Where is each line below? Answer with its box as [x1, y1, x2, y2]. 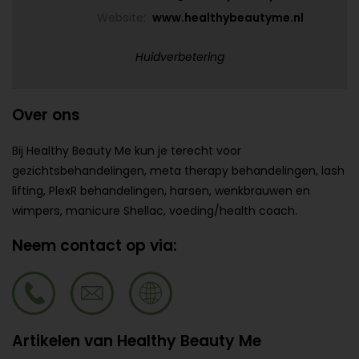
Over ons [12, 104, 80, 126]
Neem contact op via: [12, 235, 177, 256]
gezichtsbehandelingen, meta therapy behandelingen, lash [12, 163, 345, 179]
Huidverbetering [135, 49, 224, 65]
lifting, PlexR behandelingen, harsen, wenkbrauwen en [12, 183, 310, 199]
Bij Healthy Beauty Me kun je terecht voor [12, 143, 241, 159]
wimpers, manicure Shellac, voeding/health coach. [12, 203, 297, 219]
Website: [97, 10, 147, 26]
